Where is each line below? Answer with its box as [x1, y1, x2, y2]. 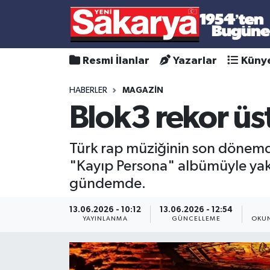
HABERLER [69, 86, 107, 95]
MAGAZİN [122, 86, 163, 95]
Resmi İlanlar [83, 55, 149, 66]
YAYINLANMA [82, 216, 128, 222]
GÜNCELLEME [171, 216, 221, 222]
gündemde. [69, 175, 146, 191]
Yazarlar [173, 55, 218, 66]
